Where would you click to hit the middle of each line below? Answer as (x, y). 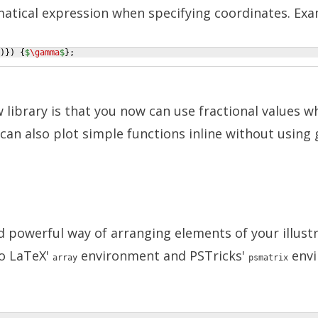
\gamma (45, 53)
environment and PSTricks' (163, 256)
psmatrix (268, 258)
